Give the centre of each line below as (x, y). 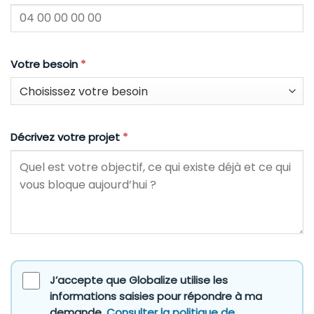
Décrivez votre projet (67, 137)
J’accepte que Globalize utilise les (139, 280)
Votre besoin (46, 64)
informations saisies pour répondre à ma (156, 296)
